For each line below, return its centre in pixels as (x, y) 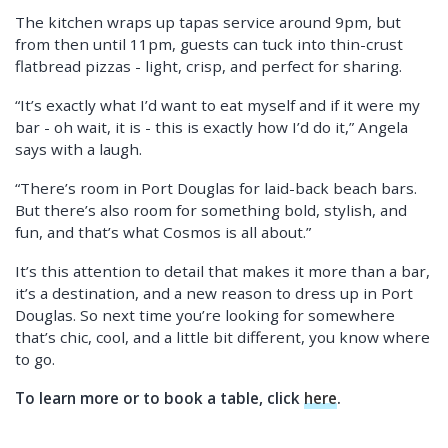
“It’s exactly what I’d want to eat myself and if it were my (217, 105)
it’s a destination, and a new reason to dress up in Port (214, 293)
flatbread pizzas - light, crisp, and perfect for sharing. (208, 66)
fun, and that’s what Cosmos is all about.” (163, 232)
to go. (35, 359)
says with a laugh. (78, 149)
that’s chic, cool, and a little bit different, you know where (222, 337)
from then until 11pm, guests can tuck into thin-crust (209, 44)
